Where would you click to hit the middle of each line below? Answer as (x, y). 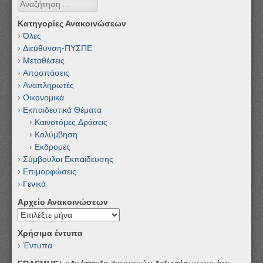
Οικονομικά (43, 97)
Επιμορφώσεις (50, 171)
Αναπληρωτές (48, 85)
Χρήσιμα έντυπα (50, 233)
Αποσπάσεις (46, 73)
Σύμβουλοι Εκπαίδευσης (68, 159)
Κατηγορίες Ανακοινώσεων (72, 23)
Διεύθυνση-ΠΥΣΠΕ (58, 48)
